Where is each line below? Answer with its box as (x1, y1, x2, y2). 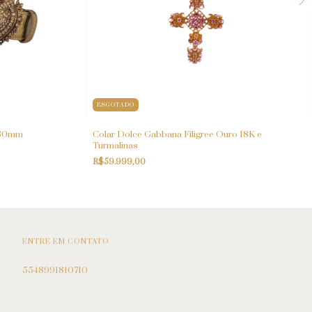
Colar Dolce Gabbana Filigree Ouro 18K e (93, 128, 263, 140)
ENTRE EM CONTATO (22, 236, 109, 247)
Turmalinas (93, 139, 139, 151)
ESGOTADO (97, 100, 135, 109)
